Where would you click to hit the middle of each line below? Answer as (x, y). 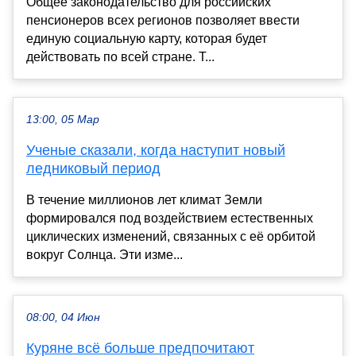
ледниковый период (93, 169)
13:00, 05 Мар (63, 120)
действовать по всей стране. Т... (120, 57)
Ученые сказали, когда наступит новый (156, 151)
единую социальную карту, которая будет (147, 39)
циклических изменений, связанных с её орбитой (171, 237)
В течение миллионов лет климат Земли (144, 200)
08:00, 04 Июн (63, 318)
